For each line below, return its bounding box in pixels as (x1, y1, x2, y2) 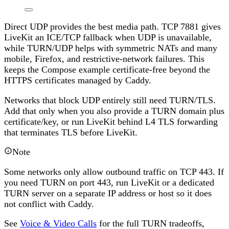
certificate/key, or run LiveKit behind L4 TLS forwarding (4, 116, 218, 127)
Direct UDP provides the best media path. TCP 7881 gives (4, 21, 221, 32)
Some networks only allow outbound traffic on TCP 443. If (4, 166, 224, 177)
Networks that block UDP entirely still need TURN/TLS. (4, 95, 216, 105)
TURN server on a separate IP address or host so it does (4, 188, 212, 198)
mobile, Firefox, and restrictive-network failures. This (4, 54, 204, 64)
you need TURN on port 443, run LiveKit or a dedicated (4, 177, 214, 188)
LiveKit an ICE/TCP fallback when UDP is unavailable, (4, 32, 212, 43)
